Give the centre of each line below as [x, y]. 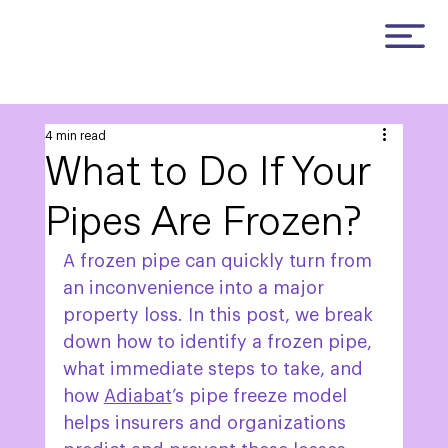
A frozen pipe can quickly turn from [219, 261]
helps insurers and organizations [206, 423]
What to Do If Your [207, 173]
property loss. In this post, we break [220, 315]
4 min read [75, 136]
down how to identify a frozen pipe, [219, 342]
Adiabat [137, 396]
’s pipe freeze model [261, 396]
